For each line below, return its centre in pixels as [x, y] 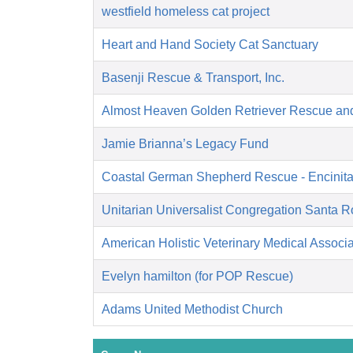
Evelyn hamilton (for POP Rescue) [197, 277]
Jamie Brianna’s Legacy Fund [185, 144]
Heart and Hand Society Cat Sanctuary [210, 45]
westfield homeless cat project [186, 12]
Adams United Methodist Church [192, 310]
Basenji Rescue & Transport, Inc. [193, 78]
